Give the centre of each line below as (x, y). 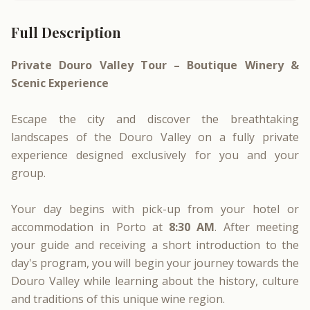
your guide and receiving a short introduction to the (155, 245)
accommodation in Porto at (90, 227)
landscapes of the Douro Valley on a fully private (155, 137)
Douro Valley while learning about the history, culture (155, 281)
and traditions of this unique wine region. (118, 299)
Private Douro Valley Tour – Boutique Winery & (155, 65)
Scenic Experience (60, 83)
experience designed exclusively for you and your (155, 155)
